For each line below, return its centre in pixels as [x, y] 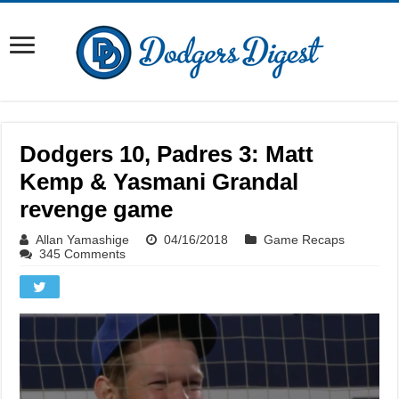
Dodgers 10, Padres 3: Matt [167, 154]
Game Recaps [305, 240]
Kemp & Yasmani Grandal [159, 182]
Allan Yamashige [83, 240]
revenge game [97, 209]
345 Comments [83, 254]
